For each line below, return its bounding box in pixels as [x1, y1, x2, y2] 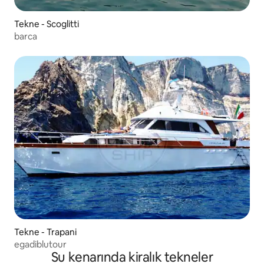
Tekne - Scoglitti [14, 18, 79, 29]
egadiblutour [14, 239, 67, 250]
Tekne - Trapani [14, 226, 77, 238]
